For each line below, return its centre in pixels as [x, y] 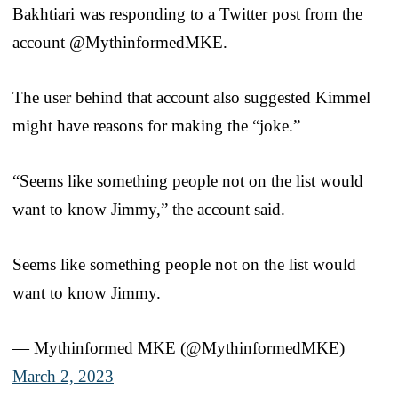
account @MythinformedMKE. [120, 42]
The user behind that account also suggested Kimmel [191, 97]
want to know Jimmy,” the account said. [149, 209]
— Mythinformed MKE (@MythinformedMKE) [179, 347]
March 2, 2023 [63, 376]
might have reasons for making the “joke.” [156, 125]
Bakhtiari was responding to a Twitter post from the [187, 13]
